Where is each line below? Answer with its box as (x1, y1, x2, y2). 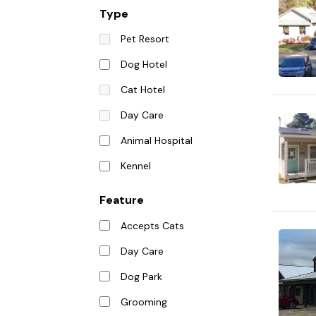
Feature (99, 193, 144, 208)
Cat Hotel (120, 83, 165, 97)
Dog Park (120, 269, 162, 283)
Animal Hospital (120, 134, 193, 147)
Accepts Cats (120, 219, 184, 232)
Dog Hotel (120, 58, 167, 71)
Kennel (120, 159, 151, 173)
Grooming (120, 295, 167, 308)
